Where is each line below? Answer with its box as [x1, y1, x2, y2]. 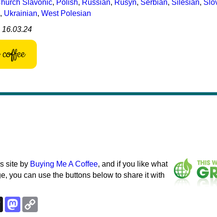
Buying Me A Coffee [30, 159, 98, 168]
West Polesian [41, 9, 91, 17]
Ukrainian [4, 9, 37, 17]
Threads [3, 196, 31, 204]
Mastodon [20, 196, 54, 204]
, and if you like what [98, 159, 168, 168]
